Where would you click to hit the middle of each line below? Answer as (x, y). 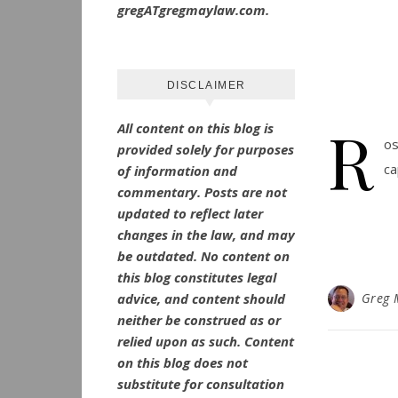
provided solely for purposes (206, 149)
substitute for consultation (201, 384)
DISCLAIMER (206, 85)
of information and (177, 171)
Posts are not (246, 192)
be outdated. (159, 256)
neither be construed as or (199, 320)
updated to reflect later (190, 213)
